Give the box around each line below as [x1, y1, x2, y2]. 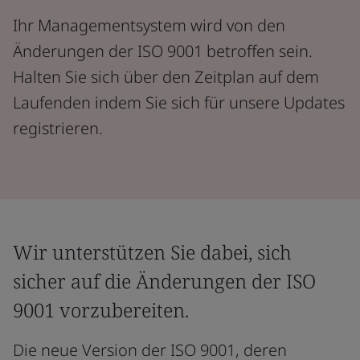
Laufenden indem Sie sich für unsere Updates [13, 92, 345, 113]
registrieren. [13, 117, 103, 139]
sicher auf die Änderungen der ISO [13, 268, 316, 294]
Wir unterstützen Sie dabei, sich [13, 239, 292, 265]
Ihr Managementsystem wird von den [13, 14, 285, 36]
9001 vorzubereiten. [13, 297, 189, 323]
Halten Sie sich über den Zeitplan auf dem [13, 66, 319, 88]
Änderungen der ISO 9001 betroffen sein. [13, 40, 313, 62]
